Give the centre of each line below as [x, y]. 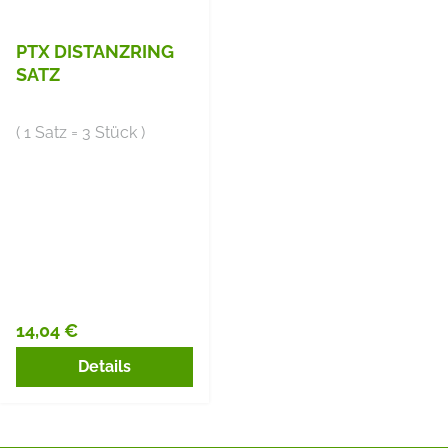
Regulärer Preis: [81, 343]
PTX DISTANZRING [95, 51]
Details [104, 366]
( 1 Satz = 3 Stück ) [80, 133]
